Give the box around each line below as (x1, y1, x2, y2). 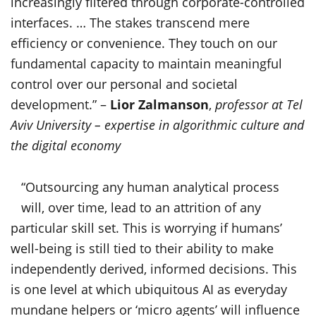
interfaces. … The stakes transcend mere (11, 14, 250, 31)
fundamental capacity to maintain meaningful (11, 55, 282, 72)
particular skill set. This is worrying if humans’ (11, 219, 282, 236)
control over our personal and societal (11, 75, 238, 92)
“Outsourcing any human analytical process (21, 178, 279, 195)
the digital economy (11, 137, 121, 154)
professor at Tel (215, 96, 303, 113)
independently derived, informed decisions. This (11, 260, 297, 277)
